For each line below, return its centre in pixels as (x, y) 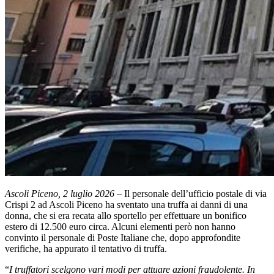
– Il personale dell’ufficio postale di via (192, 193)
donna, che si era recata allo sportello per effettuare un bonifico (126, 215)
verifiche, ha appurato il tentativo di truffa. (86, 248)
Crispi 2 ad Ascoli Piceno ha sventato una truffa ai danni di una (126, 204)
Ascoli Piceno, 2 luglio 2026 (61, 193)
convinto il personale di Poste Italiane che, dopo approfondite (123, 237)
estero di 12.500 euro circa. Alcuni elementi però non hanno (120, 226)
